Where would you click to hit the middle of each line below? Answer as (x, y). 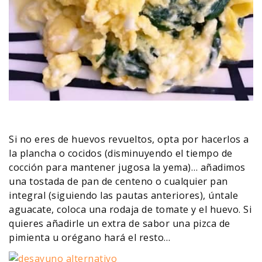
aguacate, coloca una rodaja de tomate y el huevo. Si (130, 209)
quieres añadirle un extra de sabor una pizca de (120, 223)
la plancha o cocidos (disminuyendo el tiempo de (121, 153)
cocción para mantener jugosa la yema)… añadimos (127, 167)
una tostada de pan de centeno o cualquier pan (118, 181)
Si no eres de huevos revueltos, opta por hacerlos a (129, 139)
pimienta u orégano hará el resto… (90, 237)
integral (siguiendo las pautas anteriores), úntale (123, 195)
